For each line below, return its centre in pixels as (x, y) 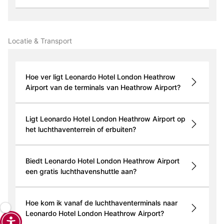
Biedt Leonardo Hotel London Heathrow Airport (102, 161)
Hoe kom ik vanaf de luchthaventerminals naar (101, 203)
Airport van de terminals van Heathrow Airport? (103, 87)
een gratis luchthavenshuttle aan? (81, 171)
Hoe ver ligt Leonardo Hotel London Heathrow (100, 77)
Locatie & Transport (40, 41)
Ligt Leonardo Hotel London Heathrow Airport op (105, 119)
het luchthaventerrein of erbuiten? (80, 129)
